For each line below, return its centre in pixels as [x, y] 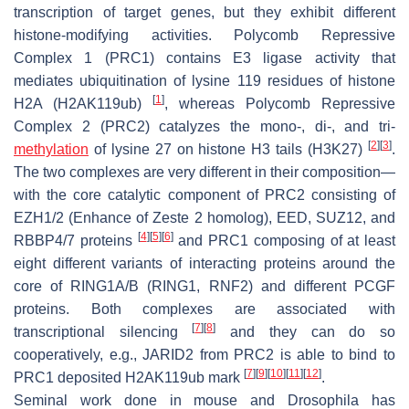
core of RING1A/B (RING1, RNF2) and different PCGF [204, 286]
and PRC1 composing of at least [284, 240]
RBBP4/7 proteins [76, 240]
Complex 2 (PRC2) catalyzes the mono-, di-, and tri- [204, 126]
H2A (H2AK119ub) [83, 103]
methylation [51, 149]
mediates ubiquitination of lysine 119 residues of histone [204, 80]
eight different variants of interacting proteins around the [204, 263]
